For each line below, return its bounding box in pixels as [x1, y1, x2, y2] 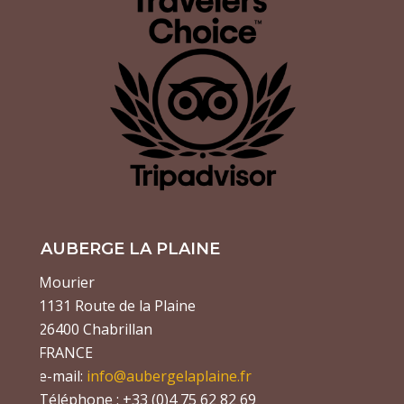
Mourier [38, 271, 95, 292]
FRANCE [38, 342, 93, 363]
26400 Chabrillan [38, 318, 152, 339]
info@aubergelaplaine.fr [86, 365, 252, 386]
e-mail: [38, 365, 83, 386]
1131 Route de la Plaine [38, 295, 196, 316]
